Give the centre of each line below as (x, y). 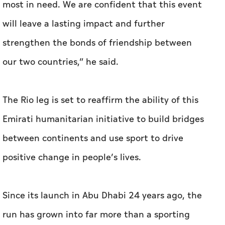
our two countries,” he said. (61, 62)
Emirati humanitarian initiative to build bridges (103, 120)
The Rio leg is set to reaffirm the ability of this (100, 100)
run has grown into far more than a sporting (96, 215)
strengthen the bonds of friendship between (97, 43)
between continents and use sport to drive (93, 139)
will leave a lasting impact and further (84, 24)
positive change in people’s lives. (72, 158)
